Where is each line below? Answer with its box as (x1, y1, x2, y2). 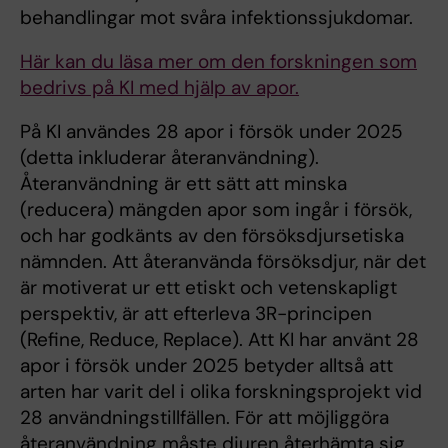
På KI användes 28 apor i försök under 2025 (20, 119, 403, 145)
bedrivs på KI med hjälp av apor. (20, 75, 299, 101)
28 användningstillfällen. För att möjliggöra (20, 405, 389, 431)
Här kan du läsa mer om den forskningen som (20, 49, 417, 75)
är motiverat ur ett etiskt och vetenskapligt (20, 275, 397, 301)
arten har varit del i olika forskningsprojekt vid (20, 379, 422, 405)
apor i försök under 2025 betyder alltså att (20, 353, 393, 379)
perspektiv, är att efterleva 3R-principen (20, 301, 372, 327)
